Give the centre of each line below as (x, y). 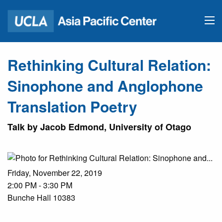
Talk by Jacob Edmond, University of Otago (99, 127)
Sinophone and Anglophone (105, 86)
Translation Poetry (72, 107)
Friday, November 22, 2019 (55, 173)
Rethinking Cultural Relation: (109, 65)
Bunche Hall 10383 (41, 198)
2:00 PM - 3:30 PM (40, 185)
